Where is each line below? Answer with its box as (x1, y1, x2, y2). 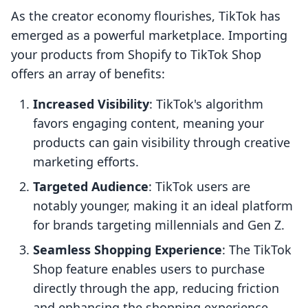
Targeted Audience (33, 178, 148, 195)
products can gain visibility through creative (33, 134, 290, 151)
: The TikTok (222, 241, 291, 258)
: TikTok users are (148, 178, 250, 195)
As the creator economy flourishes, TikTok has (11, 8, 280, 25)
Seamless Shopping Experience (33, 241, 222, 258)
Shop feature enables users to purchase (33, 261, 265, 278)
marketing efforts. (33, 153, 139, 170)
